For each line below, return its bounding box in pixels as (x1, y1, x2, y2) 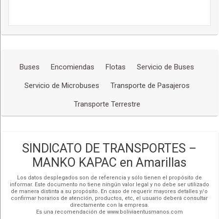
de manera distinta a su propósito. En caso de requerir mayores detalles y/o (11, 188, 208, 195)
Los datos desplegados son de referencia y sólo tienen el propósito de (17, 174, 202, 181)
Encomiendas (51, 62, 95, 71)
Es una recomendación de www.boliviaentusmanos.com (36, 208, 183, 215)
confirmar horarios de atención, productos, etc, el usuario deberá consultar (11, 195, 208, 201)
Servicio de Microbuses (24, 81, 99, 90)
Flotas (106, 62, 126, 71)
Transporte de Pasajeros (110, 81, 190, 90)
